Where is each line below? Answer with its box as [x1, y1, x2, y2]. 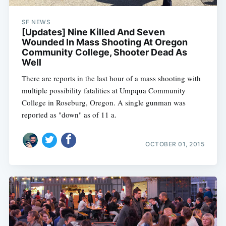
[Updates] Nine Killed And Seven [21, 26, 165, 37]
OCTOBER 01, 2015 [145, 140, 205, 148]
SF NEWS [21, 18, 51, 26]
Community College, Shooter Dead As [21, 46, 187, 58]
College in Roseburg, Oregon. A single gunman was [21, 97, 186, 107]
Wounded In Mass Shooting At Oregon [21, 36, 188, 47]
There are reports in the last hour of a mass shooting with [21, 73, 201, 83]
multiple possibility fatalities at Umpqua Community [21, 85, 186, 95]
